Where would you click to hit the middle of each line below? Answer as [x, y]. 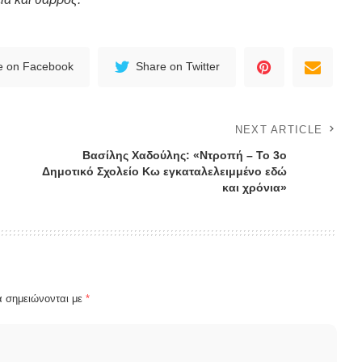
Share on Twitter [178, 67]
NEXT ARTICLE [279, 129]
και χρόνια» [255, 187]
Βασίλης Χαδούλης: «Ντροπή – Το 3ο [185, 155]
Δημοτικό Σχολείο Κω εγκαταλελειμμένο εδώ [165, 171]
